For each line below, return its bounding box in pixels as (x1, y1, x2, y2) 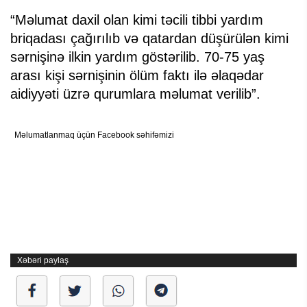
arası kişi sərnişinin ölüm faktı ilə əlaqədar (10, 68, 264, 84)
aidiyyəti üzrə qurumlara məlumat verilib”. (10, 86, 260, 102)
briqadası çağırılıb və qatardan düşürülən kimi (10, 31, 288, 47)
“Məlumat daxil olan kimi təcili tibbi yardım (10, 12, 263, 28)
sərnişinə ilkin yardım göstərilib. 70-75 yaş (10, 49, 265, 65)
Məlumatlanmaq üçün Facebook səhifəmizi (14, 130, 174, 140)
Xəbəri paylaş (17, 256, 69, 266)
